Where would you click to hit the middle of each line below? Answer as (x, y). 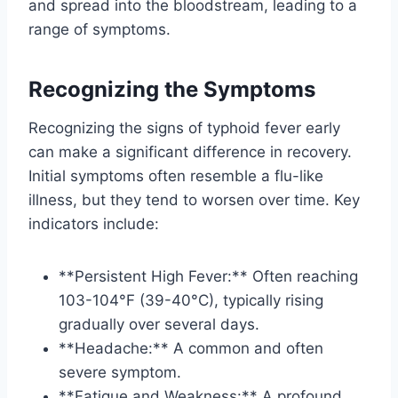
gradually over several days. (159, 325)
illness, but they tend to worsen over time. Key (194, 200)
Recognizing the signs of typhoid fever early (184, 128)
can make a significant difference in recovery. (190, 152)
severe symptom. (120, 373)
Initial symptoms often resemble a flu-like (176, 176)
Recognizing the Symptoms (172, 90)
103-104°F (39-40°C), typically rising (191, 301)
